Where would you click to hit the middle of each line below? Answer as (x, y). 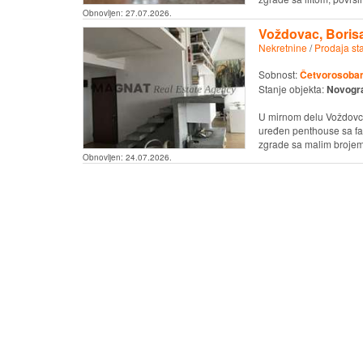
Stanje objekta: (292, 88)
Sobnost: (279, 74)
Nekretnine (282, 47)
